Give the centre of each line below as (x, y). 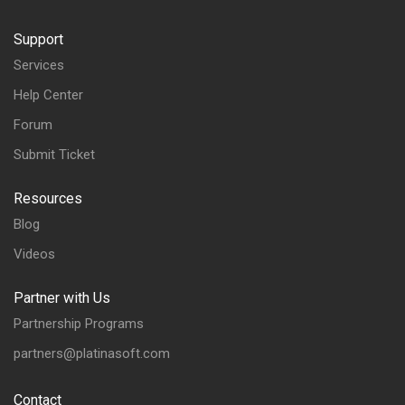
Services (39, 65)
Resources (48, 198)
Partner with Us (62, 298)
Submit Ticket (54, 155)
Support (38, 39)
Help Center (48, 95)
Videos (34, 254)
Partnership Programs (79, 324)
